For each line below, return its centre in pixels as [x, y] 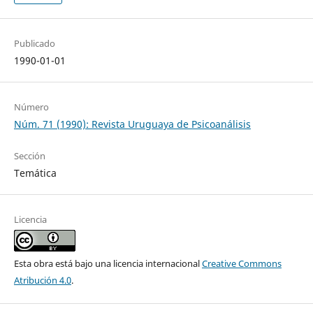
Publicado [34, 44]
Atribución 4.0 [42, 281]
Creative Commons [241, 264]
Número [31, 107]
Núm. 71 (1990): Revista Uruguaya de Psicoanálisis [132, 124]
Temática [35, 173]
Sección [29, 156]
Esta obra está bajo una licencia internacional [108, 264]
